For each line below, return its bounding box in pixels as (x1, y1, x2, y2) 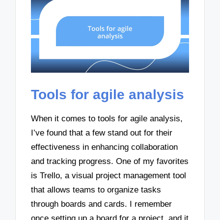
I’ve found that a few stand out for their (31, 128, 173, 138)
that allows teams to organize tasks (31, 185, 162, 195)
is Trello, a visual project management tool (31, 171, 187, 181)
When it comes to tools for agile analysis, (31, 114, 183, 124)
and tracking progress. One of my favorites (31, 157, 189, 166)
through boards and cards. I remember (31, 199, 172, 209)
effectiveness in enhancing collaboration (31, 142, 178, 152)
